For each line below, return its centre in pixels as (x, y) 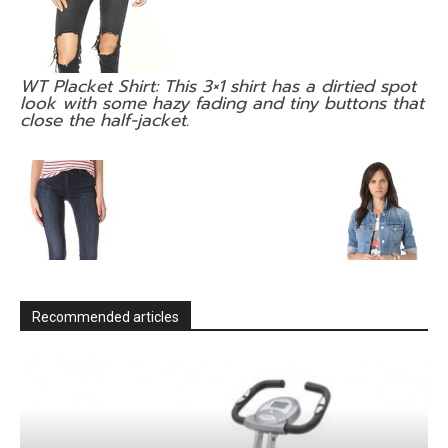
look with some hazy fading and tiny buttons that (222, 103)
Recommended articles (105, 317)
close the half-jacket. (104, 120)
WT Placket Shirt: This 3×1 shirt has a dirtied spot (218, 86)
